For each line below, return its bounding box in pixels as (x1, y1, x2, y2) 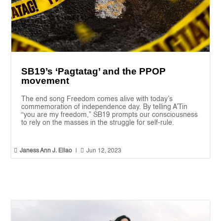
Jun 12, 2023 (86, 148, 122, 154)
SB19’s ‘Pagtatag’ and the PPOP (21, 66, 166, 77)
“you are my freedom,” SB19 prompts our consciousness (21, 111, 198, 119)
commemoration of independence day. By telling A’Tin (21, 104, 188, 111)
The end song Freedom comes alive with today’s (21, 96, 173, 103)
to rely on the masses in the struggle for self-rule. (21, 119, 175, 127)
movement (21, 75, 70, 86)
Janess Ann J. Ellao (20, 148, 73, 154)
